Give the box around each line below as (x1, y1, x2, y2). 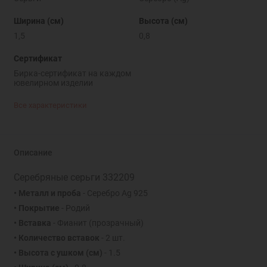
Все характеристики (13, 101, 87, 110)
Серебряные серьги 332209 (13, 172, 135, 184)
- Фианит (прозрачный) (51, 218, 144, 228)
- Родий (59, 203, 90, 213)
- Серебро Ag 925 (80, 188, 148, 198)
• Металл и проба (13, 188, 81, 198)
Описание (13, 148, 52, 159)
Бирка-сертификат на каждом (13, 68, 131, 78)
